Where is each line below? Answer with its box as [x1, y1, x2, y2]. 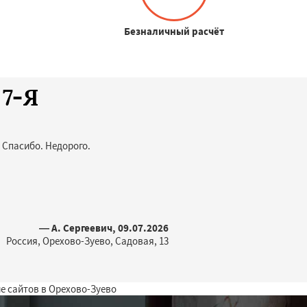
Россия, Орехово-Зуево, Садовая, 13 [6, 234, 169, 247]
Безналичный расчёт [124, 25, 225, 38]
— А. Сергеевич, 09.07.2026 [39, 221, 169, 234]
